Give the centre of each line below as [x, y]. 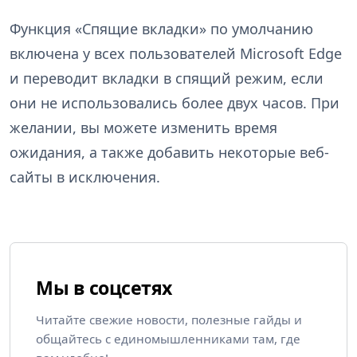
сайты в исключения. [85, 177]
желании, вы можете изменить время [143, 127]
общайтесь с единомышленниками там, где [168, 338]
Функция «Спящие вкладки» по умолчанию [161, 28]
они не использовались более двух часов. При [175, 102]
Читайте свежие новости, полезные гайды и [169, 319]
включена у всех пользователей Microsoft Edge [176, 53]
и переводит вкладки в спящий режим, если [167, 78]
